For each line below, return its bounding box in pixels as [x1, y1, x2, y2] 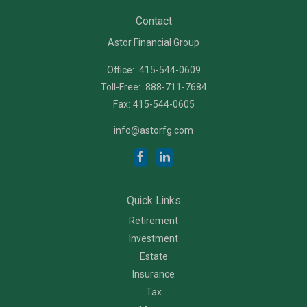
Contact [135, 14, 172, 27]
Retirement [129, 214, 178, 226]
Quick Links [126, 193, 181, 207]
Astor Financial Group [108, 36, 199, 48]
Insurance [132, 268, 175, 280]
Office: [106, 64, 136, 75]
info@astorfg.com [114, 124, 193, 136]
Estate [139, 250, 168, 262]
